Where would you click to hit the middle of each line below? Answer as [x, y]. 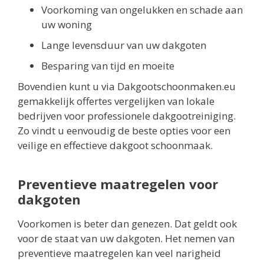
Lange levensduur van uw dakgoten [124, 45]
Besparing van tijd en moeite [108, 66]
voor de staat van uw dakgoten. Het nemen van [126, 239]
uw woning [67, 25]
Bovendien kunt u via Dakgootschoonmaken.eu [127, 87]
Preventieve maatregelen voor [118, 184]
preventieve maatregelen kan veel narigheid [119, 253]
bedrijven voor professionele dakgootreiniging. [127, 116]
